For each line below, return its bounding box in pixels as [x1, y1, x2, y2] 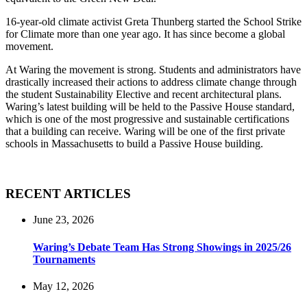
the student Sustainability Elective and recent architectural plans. [5, 88, 282, 100]
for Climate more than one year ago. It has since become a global [5, 27, 285, 40]
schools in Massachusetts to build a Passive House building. [5, 137, 263, 149]
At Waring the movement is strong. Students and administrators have [5, 63, 301, 75]
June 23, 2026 [33, 214, 94, 226]
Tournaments [33, 253, 95, 265]
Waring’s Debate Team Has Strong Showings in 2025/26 [33, 241, 291, 253]
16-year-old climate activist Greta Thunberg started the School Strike [5, 15, 302, 27]
